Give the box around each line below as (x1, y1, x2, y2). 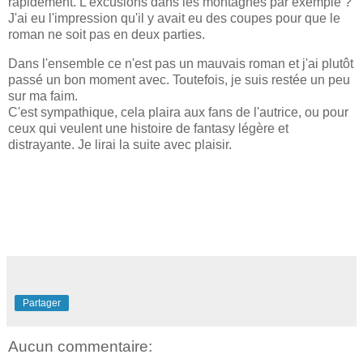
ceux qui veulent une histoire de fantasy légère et (8, 121, 288, 135)
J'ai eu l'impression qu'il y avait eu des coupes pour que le (8, 11, 340, 25)
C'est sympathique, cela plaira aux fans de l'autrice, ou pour (8, 105, 348, 119)
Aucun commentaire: (8, 338, 152, 356)
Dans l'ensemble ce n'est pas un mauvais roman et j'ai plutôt (8, 56, 353, 70)
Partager (23, 297, 61, 310)
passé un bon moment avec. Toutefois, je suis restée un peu (8, 72, 350, 87)
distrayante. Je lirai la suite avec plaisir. (8, 137, 232, 152)
